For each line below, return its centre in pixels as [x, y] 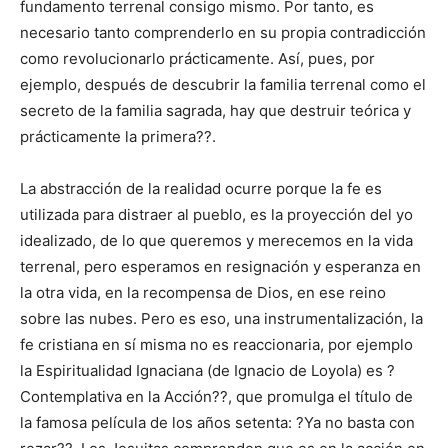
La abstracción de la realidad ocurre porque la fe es [201, 189]
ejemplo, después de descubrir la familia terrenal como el [223, 85]
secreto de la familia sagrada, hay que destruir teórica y [215, 111]
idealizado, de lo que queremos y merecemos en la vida [216, 241]
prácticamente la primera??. [118, 137]
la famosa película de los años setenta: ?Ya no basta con [217, 423]
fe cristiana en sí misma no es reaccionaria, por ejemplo [216, 345]
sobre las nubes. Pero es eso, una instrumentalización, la [221, 319]
